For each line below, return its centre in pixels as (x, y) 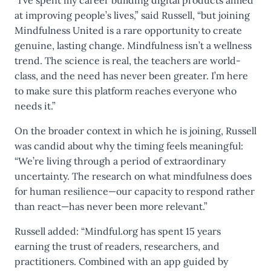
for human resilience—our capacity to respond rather (135, 191)
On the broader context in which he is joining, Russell (135, 131)
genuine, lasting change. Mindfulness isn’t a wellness (133, 45)
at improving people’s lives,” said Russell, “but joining (132, 15)
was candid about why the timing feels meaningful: (129, 146)
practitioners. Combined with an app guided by (121, 261)
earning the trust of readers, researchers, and (117, 246)
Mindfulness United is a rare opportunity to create (128, 30)
